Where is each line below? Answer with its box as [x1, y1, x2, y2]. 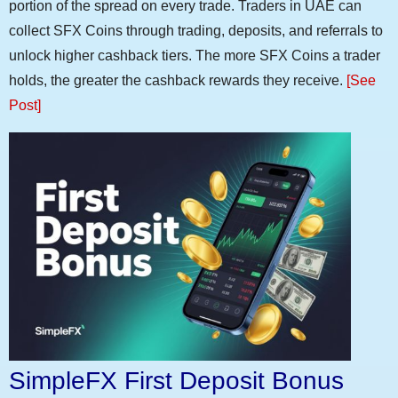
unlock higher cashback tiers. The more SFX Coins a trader [9, 48, 380, 64]
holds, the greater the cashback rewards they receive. [9, 73, 346, 89]
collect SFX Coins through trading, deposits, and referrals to [9, 23, 383, 39]
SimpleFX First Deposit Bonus [9, 366, 344, 394]
